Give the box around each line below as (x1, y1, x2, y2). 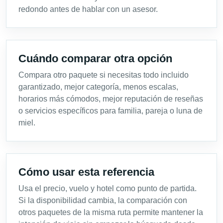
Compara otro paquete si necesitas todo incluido (18, 70, 189, 79)
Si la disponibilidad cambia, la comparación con (18, 196, 187, 205)
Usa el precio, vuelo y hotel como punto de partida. (18, 184, 197, 193)
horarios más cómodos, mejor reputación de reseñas (18, 94, 203, 103)
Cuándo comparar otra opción (18, 52, 172, 65)
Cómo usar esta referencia (18, 165, 154, 178)
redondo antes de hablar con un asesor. (18, 4, 158, 13)
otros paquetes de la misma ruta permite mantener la (18, 208, 203, 217)
